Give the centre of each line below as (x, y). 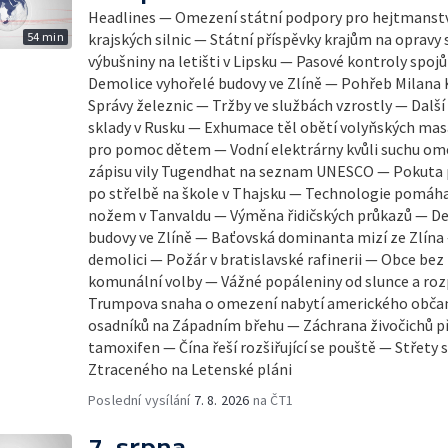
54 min (45, 36)
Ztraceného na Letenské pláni (190, 369)
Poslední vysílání (141, 400)
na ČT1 (271, 400)
